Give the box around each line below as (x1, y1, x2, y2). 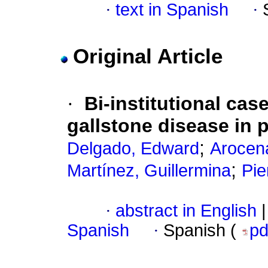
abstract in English (115, 201, 257, 221)
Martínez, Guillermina (67, 161, 231, 181)
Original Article (73, 44, 223, 68)
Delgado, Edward (67, 139, 199, 159)
